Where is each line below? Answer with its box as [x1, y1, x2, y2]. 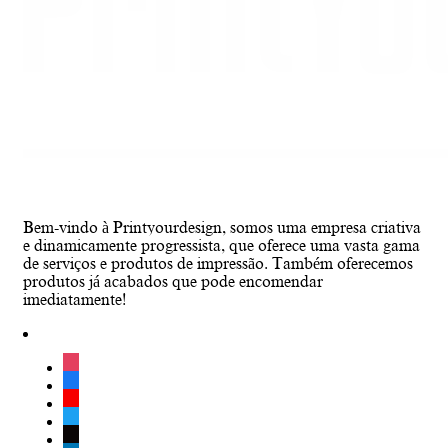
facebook [62, 375, 125, 394]
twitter [62, 411, 106, 430]
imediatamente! [23, 290, 126, 309]
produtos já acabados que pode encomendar [23, 272, 323, 291]
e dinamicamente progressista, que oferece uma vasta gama [23, 236, 420, 255]
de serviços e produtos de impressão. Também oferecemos [23, 254, 413, 273]
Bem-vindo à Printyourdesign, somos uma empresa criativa [23, 218, 421, 237]
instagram [62, 357, 129, 376]
